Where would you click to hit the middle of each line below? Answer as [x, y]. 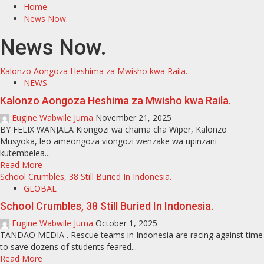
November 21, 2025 [133, 118]
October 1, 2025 [126, 223]
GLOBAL [40, 188]
